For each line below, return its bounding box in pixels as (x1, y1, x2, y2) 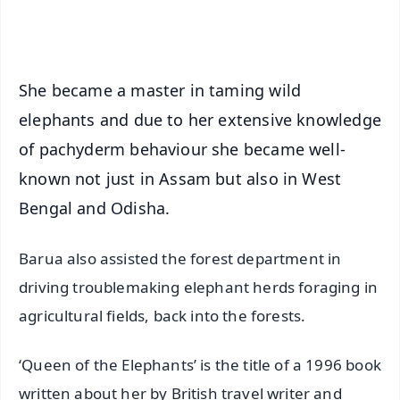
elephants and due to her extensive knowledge (19, 108, 381, 130)
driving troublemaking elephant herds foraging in (19, 277, 379, 298)
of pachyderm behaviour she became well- (19, 137, 346, 160)
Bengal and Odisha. (19, 196, 171, 219)
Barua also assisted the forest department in (19, 248, 342, 270)
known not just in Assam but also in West (19, 167, 342, 189)
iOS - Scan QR (204, 14, 286, 32)
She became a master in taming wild (19, 79, 302, 101)
